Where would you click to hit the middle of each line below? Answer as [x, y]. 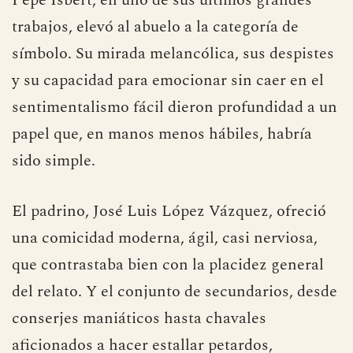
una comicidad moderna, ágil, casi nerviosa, [165, 238]
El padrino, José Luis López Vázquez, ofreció [169, 211]
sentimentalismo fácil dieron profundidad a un [175, 107]
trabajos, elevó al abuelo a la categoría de [155, 27]
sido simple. [54, 161]
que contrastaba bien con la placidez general [168, 265]
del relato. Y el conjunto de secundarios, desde [175, 292]
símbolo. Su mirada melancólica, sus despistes [173, 54]
